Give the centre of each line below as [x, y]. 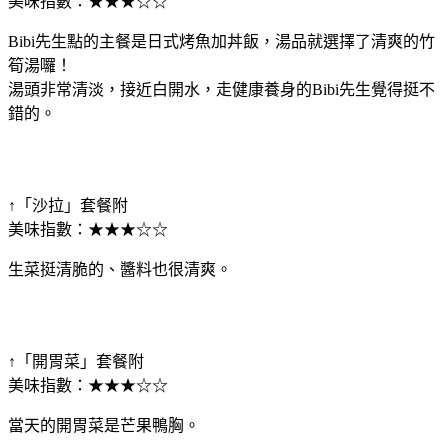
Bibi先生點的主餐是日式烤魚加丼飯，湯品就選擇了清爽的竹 [221, 41]
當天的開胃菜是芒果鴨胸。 [104, 425]
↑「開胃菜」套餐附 [76, 361]
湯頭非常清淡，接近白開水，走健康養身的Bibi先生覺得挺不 [221, 89]
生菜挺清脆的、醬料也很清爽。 [120, 269]
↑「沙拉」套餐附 [68, 205]
